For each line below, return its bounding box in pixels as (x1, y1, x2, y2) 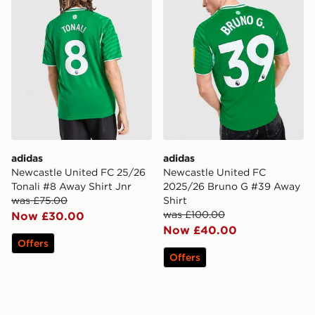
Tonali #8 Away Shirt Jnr (11, 179, 131, 193)
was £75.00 (11, 193, 67, 207)
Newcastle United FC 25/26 (11, 165, 146, 179)
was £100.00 (163, 207, 225, 221)
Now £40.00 (163, 222, 237, 237)
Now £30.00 (11, 208, 84, 223)
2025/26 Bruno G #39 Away (163, 179, 300, 193)
